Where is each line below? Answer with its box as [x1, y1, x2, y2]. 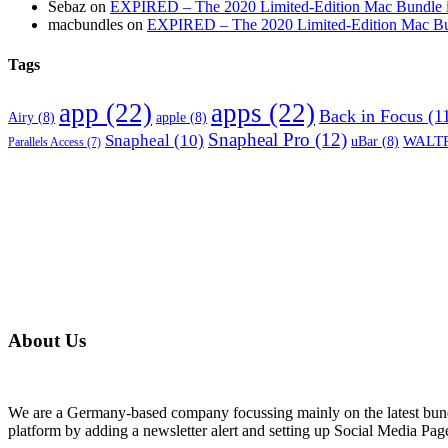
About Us [8, 329, 86, 351]
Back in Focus [319, 105, 423, 126]
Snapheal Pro [208, 128, 310, 150]
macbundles [48, 16, 123, 34]
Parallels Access [8, 134, 84, 149]
